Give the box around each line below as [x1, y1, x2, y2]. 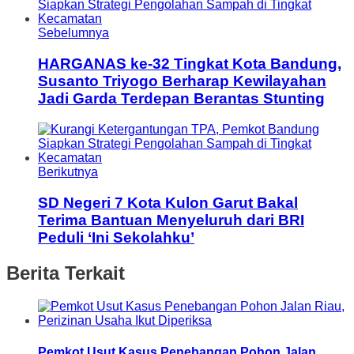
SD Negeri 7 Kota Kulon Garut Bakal [38, 194, 298, 211]
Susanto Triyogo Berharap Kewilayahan [38, 73, 326, 90]
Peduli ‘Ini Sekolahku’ [38, 228, 194, 246]
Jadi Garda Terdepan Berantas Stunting [38, 90, 325, 107]
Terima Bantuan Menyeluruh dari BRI [38, 211, 304, 228]
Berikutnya [38, 164, 98, 179]
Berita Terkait [6, 262, 125, 284]
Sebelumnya [38, 26, 109, 40]
